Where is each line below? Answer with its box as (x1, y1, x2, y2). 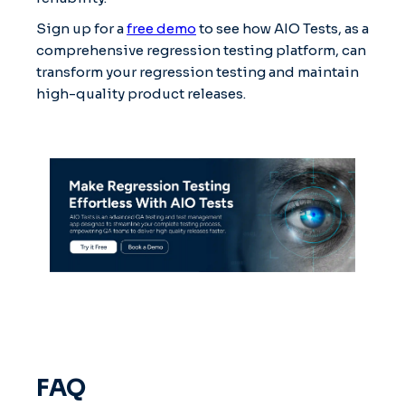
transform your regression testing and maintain (36, 62, 359, 80)
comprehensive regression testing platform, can (36, 41, 366, 59)
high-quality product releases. (36, 84, 246, 102)
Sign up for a (36, 19, 127, 37)
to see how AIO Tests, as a (196, 19, 369, 37)
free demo (127, 19, 196, 37)
